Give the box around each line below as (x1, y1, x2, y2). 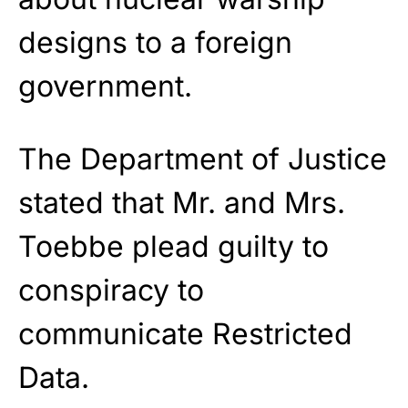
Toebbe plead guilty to (18, 229, 329, 265)
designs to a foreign (18, 25, 292, 61)
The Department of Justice (18, 141, 387, 178)
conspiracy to (18, 272, 204, 309)
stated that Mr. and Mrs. (18, 185, 345, 221)
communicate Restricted (18, 316, 352, 352)
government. (18, 68, 192, 105)
